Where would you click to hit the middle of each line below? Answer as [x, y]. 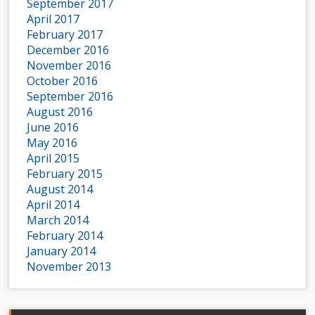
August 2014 [60, 189]
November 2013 [69, 267]
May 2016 [52, 143]
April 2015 [53, 159]
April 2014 [53, 205]
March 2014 [58, 220]
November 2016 [69, 66]
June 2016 [53, 128]
